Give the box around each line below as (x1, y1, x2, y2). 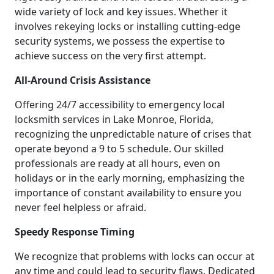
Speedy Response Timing (15, 225, 135, 239)
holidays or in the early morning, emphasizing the (15, 171, 245, 185)
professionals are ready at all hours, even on (15, 157, 220, 171)
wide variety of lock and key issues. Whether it (15, 5, 228, 19)
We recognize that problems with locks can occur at (15, 250, 254, 264)
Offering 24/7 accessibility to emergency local (15, 98, 224, 112)
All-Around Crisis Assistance (15, 73, 150, 87)
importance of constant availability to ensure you (15, 186, 242, 200)
